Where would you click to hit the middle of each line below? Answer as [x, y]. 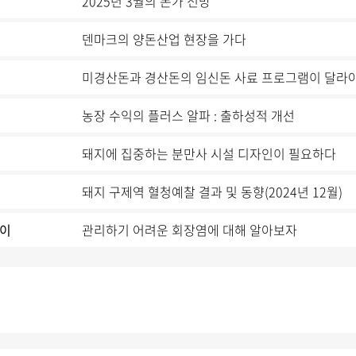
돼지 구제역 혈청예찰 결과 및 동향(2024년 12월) [212, 192]
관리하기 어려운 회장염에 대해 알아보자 [189, 230]
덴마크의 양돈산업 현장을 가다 [164, 39]
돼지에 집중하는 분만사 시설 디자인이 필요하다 [209, 153]
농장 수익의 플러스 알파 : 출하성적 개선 [188, 115]
